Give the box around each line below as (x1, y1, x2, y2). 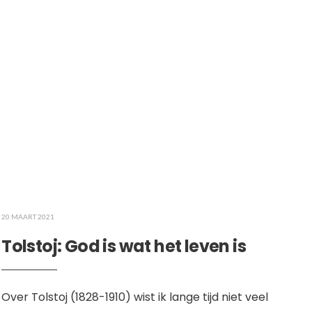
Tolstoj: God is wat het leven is (1, 235, 247, 258)
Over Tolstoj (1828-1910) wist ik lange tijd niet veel (1, 289, 269, 306)
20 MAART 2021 (1, 212, 55, 221)
